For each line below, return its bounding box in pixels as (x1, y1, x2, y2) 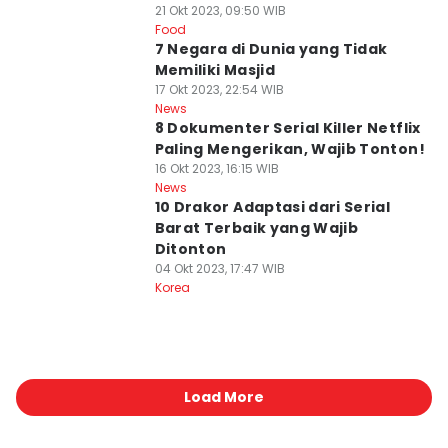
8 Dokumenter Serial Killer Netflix (154, 118, 421, 138)
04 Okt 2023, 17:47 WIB (154, 260, 285, 277)
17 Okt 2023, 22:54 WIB (154, 81, 284, 98)
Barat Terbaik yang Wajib (154, 218, 359, 238)
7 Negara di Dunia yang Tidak (154, 39, 388, 59)
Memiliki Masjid (154, 60, 275, 80)
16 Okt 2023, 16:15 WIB (154, 160, 279, 177)
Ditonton (154, 239, 227, 259)
